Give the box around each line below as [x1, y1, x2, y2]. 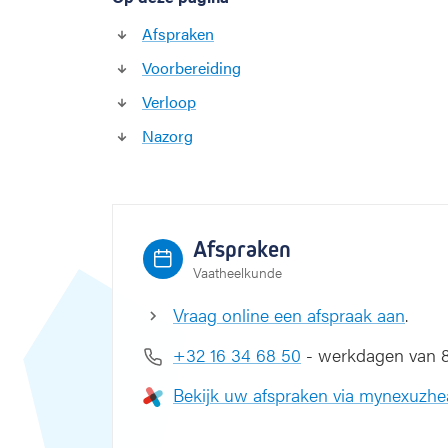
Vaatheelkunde [193, 262, 282, 282]
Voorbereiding [142, 56, 241, 79]
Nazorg [142, 124, 193, 147]
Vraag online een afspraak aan [173, 302, 405, 327]
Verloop [142, 90, 196, 113]
